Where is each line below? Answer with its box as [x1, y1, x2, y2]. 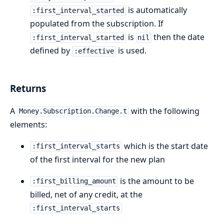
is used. [115, 45, 146, 56]
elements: [10, 118, 47, 130]
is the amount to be [117, 175, 194, 186]
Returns [10, 82, 46, 95]
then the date [151, 31, 205, 43]
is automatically [125, 4, 187, 16]
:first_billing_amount [31, 177, 116, 185]
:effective [73, 47, 114, 55]
